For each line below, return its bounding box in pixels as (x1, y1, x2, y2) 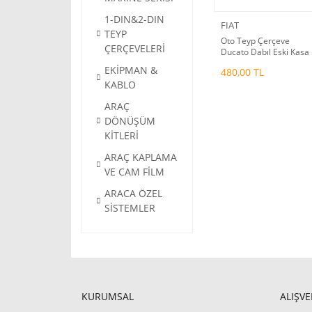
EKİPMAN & (104, 63, 157, 77)
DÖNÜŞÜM (104, 114, 155, 127)
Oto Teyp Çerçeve (221, 35, 290, 47)
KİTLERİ (104, 129, 139, 142)
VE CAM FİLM (104, 165, 164, 178)
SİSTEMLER (104, 201, 155, 214)
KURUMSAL (81, 290, 134, 303)
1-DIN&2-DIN (104, 13, 164, 26)
